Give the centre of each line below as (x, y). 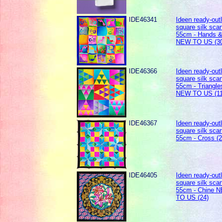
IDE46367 (143, 123)
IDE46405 (143, 175)
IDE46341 (143, 20)
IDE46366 (143, 71)
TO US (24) (193, 198)
